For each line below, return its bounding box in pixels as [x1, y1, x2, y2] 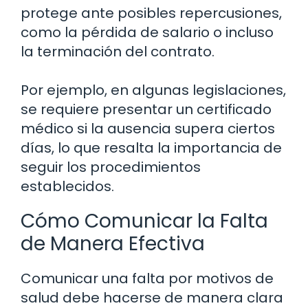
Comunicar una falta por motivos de [21, 269, 274, 289]
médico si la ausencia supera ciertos [21, 119, 275, 139]
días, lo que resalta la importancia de [21, 138, 282, 158]
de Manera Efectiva [21, 230, 205, 258]
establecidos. [21, 177, 114, 197]
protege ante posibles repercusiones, [21, 3, 282, 23]
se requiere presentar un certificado [21, 100, 272, 120]
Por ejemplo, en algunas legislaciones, [21, 80, 286, 100]
